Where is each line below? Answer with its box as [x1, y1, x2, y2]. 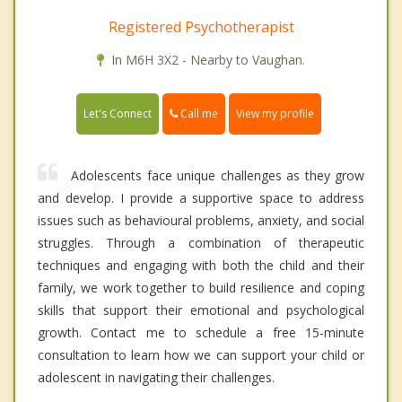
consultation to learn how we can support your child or [38, 345, 364, 363]
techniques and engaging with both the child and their [38, 256, 364, 274]
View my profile [236, 105, 314, 121]
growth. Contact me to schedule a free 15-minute [38, 323, 364, 341]
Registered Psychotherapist [108, 16, 294, 37]
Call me [178, 105, 218, 121]
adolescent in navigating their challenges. [38, 368, 275, 386]
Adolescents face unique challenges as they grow [71, 166, 364, 184]
